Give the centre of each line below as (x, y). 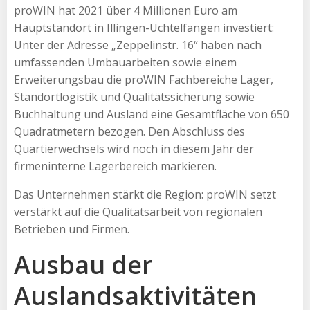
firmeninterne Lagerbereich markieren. (115, 166)
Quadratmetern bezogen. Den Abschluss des (129, 131)
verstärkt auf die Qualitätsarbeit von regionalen (138, 211)
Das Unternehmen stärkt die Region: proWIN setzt (145, 194)
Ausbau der (83, 264)
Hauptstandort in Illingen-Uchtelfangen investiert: (144, 27)
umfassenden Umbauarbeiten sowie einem (125, 62)
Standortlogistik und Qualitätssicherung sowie (134, 97)
